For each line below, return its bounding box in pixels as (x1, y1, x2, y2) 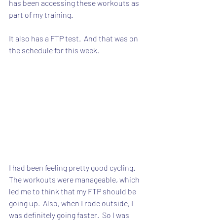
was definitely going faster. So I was (9, 210, 131, 220)
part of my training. (9, 10, 73, 20)
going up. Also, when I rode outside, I (9, 198, 135, 208)
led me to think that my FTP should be (9, 186, 138, 196)
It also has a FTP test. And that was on (9, 34, 140, 43)
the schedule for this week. (9, 45, 99, 55)
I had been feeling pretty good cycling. (9, 162, 138, 172)
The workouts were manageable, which (9, 174, 141, 184)
